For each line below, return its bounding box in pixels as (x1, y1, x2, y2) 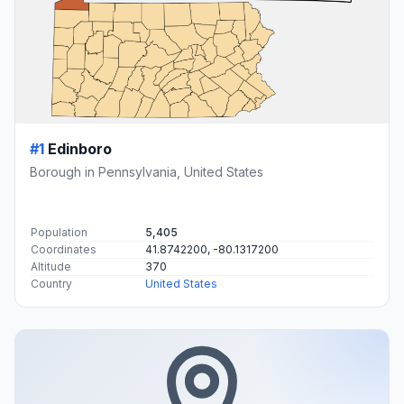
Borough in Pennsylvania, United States (30, 164, 263, 180)
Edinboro (48, 140, 112, 159)
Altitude (31, 260, 71, 274)
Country (31, 277, 72, 291)
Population (31, 225, 87, 240)
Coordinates (31, 243, 96, 257)
